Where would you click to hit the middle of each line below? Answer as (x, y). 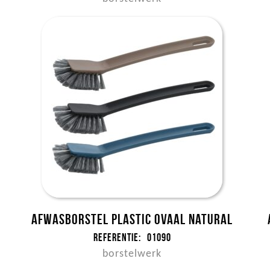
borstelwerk (132, 254)
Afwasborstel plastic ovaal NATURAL (132, 219)
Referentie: (117, 237)
